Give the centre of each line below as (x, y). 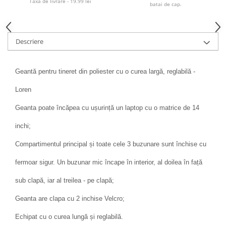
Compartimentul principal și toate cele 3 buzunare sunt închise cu (111, 144)
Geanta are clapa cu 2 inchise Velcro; (70, 199)
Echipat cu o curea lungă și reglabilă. (69, 217)
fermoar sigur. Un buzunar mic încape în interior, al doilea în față (109, 162)
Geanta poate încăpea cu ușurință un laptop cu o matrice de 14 (107, 108)
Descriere (30, 42)
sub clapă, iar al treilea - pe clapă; (65, 181)
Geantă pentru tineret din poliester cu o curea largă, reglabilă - (105, 72)
